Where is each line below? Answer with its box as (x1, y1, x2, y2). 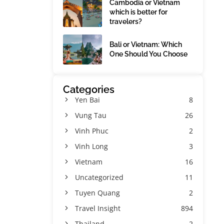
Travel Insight (75, 203, 120, 213)
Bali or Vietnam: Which (109, 40, 182, 48)
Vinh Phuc (75, 126, 108, 135)
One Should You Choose (109, 50, 187, 58)
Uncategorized (75, 172, 123, 182)
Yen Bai (75, 95, 100, 104)
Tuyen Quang (75, 188, 120, 197)
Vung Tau (75, 110, 106, 120)
